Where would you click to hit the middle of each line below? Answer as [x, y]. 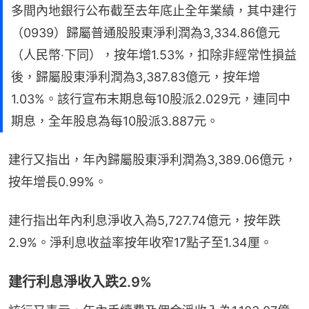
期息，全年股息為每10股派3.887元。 [115, 121]
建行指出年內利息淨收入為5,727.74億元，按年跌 [144, 220]
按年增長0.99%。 [58, 181]
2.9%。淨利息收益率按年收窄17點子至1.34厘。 [140, 242]
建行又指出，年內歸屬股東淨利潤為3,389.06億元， [152, 159]
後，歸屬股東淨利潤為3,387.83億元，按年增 [136, 77]
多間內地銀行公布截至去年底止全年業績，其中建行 [154, 10]
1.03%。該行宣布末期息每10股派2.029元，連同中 [151, 99]
